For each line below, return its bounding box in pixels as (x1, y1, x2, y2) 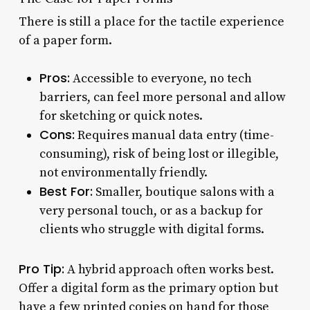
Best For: (39, 182, 93, 200)
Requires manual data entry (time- (74, 127, 274, 143)
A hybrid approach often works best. (64, 261, 274, 277)
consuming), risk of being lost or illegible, (39, 145, 279, 162)
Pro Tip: (18, 259, 64, 277)
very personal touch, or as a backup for (39, 202, 263, 219)
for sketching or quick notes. (39, 107, 203, 124)
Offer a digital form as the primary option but (18, 280, 278, 296)
